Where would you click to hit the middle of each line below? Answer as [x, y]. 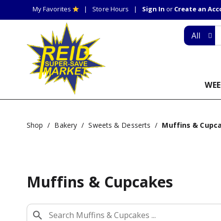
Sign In [153, 9]
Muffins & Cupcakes [100, 182]
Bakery [66, 125]
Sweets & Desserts [120, 125]
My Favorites [52, 9]
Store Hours [111, 9]
